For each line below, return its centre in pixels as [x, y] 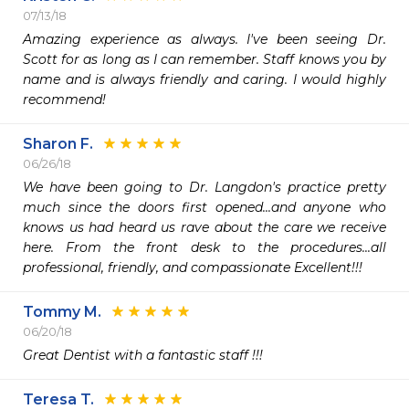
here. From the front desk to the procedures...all [204, 247]
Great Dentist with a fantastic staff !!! [143, 355]
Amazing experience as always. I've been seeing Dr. [204, 39]
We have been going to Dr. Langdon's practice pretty [204, 187]
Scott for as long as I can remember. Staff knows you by [204, 59]
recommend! [64, 100]
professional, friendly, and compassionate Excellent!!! [193, 267]
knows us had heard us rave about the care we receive [204, 227]
